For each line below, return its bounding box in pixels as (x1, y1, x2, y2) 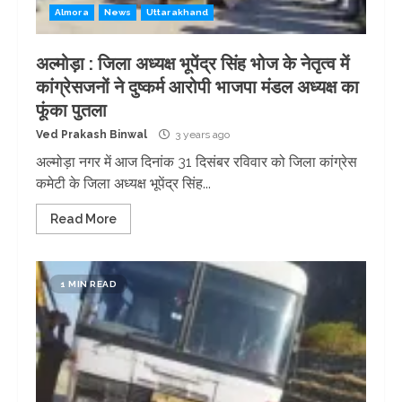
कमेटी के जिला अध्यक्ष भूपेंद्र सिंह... (36, 175, 211, 192)
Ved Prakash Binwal (36, 128, 147, 141)
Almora (55, 7, 89, 17)
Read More (50, 212, 117, 226)
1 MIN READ (60, 279, 117, 289)
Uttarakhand (146, 7, 209, 17)
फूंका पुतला (36, 100, 107, 121)
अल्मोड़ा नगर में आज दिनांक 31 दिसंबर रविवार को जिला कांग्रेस (36, 153, 357, 170)
